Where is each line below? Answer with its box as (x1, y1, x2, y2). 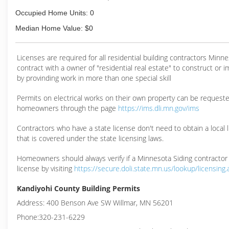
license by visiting (17, 164, 74, 173)
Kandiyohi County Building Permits (17, 184, 140, 193)
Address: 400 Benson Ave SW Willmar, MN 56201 (17, 198, 173, 208)
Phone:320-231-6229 (17, 212, 85, 222)
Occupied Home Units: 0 (15, 9, 94, 17)
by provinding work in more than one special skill (17, 73, 171, 83)
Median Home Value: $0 (15, 24, 93, 32)
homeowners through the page (17, 103, 118, 113)
